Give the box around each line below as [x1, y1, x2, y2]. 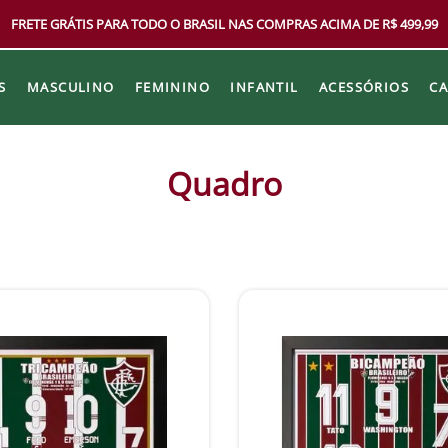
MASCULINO [26, 77, 115, 96]
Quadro [166, 162, 282, 206]
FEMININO [134, 77, 211, 96]
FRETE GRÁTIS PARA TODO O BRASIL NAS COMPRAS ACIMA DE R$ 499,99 [10, 15, 438, 33]
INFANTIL [230, 77, 299, 96]
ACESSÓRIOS [318, 77, 410, 96]
